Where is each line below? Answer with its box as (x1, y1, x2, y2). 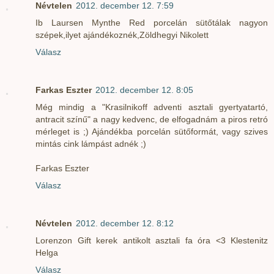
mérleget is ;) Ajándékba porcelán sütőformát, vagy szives (35, 127, 268, 137)
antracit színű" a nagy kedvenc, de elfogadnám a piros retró (35, 114, 268, 125)
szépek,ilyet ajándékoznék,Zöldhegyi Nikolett (35, 30, 209, 40)
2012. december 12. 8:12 (76, 218, 174, 229)
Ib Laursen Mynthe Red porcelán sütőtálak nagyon (35, 18, 268, 28)
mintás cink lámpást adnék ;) (35, 139, 146, 149)
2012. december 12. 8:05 (95, 85, 193, 95)
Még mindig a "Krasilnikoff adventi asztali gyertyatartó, (35, 102, 268, 113)
